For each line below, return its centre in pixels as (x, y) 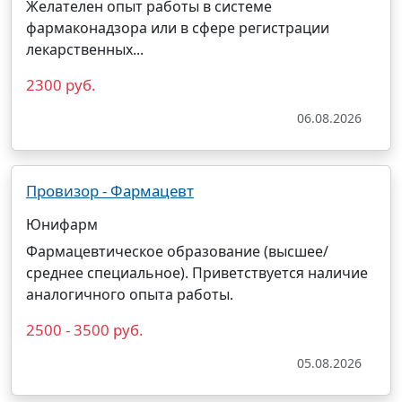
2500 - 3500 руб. (85, 330)
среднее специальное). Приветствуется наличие (197, 273)
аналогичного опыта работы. (130, 294)
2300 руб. (61, 85)
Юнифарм (62, 224)
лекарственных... (85, 49)
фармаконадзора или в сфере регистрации (178, 28)
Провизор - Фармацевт (110, 191)
